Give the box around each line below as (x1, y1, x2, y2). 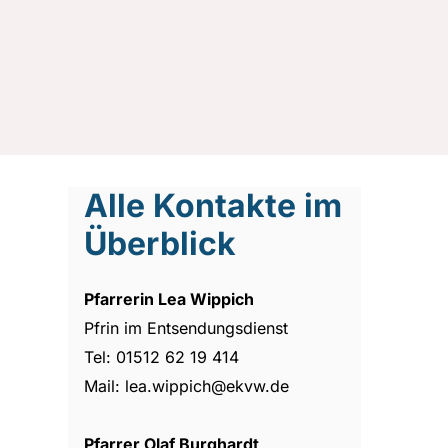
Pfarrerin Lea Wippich (84, 288, 259, 309)
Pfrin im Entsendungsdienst (84, 317, 289, 338)
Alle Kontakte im (84, 185, 343, 225)
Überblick (84, 223, 237, 263)
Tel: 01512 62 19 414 (84, 346, 240, 367)
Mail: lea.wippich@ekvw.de (84, 375, 290, 396)
